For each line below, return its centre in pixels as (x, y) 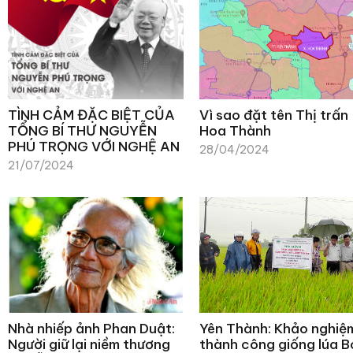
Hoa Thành (236, 130)
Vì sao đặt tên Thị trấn (274, 115)
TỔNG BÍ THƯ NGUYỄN (82, 130)
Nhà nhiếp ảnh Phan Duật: (91, 328)
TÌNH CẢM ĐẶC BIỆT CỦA (91, 115)
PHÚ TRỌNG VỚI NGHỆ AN (94, 146)
